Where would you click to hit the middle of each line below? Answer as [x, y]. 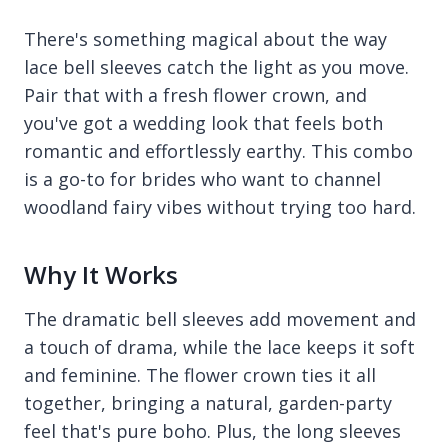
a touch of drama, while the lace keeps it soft [219, 346]
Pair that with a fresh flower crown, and [195, 94]
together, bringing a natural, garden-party [208, 402]
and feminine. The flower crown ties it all [200, 374]
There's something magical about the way [205, 38]
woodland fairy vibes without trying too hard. [220, 206]
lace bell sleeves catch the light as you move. [216, 66]
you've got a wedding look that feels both [203, 122]
